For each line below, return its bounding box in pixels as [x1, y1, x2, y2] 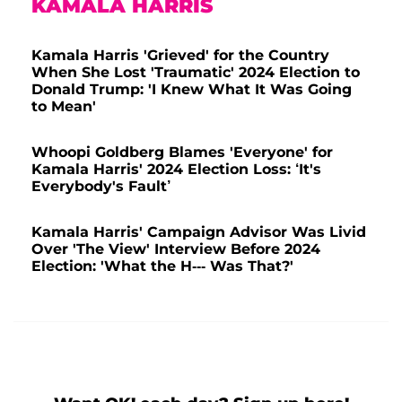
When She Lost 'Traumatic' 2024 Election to [31, 63, 360, 81]
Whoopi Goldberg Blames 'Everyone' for [31, 143, 333, 161]
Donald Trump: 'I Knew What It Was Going [31, 80, 352, 98]
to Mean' [31, 97, 96, 115]
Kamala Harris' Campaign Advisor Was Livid [31, 223, 366, 240]
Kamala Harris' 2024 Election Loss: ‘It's [31, 160, 321, 178]
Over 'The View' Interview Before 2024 [31, 240, 320, 258]
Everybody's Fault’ [31, 177, 170, 195]
